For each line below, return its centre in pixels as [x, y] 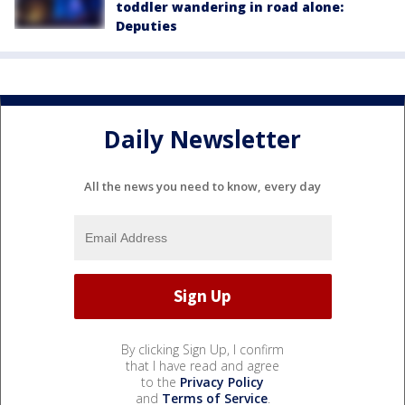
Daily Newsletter [202, 140]
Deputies [146, 26]
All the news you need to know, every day [202, 186]
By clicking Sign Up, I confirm [202, 349]
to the [160, 381]
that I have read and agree [202, 365]
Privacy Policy [222, 381]
